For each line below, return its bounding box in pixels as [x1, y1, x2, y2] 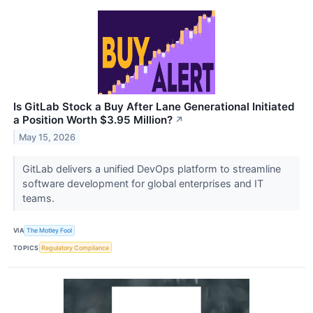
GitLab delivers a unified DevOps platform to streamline [22, 162, 281, 175]
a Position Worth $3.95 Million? [13, 112, 173, 126]
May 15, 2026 [19, 131, 76, 143]
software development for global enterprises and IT [22, 177, 263, 189]
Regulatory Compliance [41, 243, 110, 252]
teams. [22, 191, 57, 204]
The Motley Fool [27, 226, 73, 235]
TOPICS [13, 243, 39, 252]
